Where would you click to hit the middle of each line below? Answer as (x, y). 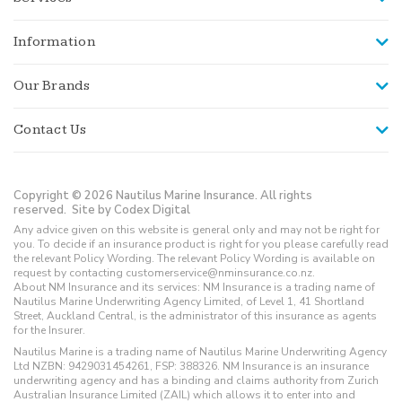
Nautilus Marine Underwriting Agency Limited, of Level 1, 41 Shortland (189, 301)
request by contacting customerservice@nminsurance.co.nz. (164, 272)
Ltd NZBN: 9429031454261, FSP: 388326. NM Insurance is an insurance (191, 366)
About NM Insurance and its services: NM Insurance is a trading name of (194, 287)
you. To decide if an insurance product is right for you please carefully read (201, 244)
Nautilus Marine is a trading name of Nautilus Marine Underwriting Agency (200, 351)
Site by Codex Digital (131, 210)
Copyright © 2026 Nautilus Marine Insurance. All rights (163, 195)
